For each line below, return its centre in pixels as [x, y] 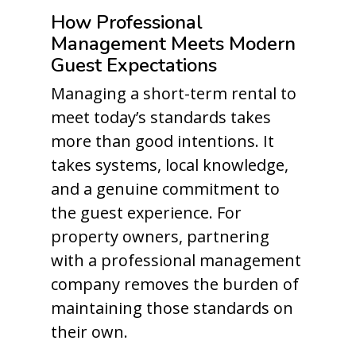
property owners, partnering [160, 236]
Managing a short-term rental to [174, 93]
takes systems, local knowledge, [170, 165]
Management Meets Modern [173, 44]
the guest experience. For [146, 213]
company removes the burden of [175, 284]
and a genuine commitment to [165, 189]
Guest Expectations [134, 65]
